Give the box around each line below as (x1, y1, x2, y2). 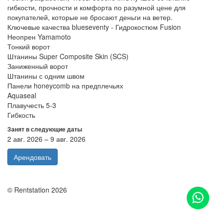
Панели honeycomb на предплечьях (7, 81, 123, 90)
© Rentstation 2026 (7, 185, 67, 195)
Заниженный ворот (7, 61, 68, 71)
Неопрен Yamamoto (7, 32, 71, 42)
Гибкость (7, 110, 35, 120)
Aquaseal (7, 90, 36, 100)
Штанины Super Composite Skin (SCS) (7, 51, 129, 61)
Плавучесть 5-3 (7, 100, 56, 110)
